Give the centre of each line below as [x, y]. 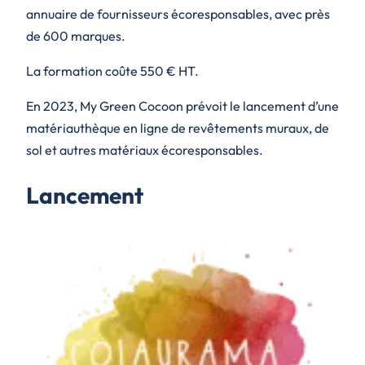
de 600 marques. [76, 35]
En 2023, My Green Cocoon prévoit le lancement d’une [182, 106]
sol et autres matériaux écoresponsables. [145, 150]
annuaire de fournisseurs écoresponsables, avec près [178, 13]
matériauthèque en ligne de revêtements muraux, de [178, 128]
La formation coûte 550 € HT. [112, 70]
